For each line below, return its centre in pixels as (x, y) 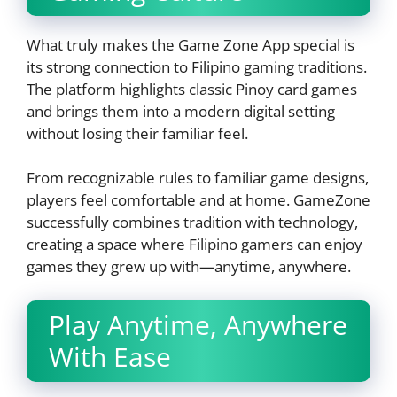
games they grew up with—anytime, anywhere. (189, 267)
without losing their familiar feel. (137, 133)
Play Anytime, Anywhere (198, 324)
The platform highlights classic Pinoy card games (192, 89)
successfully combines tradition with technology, (192, 222)
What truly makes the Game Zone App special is (191, 44)
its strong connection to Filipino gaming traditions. (197, 66)
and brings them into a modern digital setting (181, 111)
